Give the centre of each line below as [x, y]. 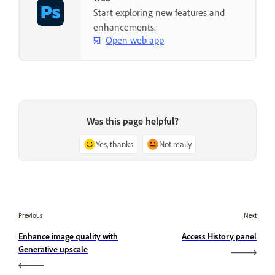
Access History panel [219, 236]
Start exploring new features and [159, 12]
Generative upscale [53, 249]
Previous [30, 215]
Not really [175, 144]
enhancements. [125, 27]
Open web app [135, 40]
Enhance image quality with [68, 236]
